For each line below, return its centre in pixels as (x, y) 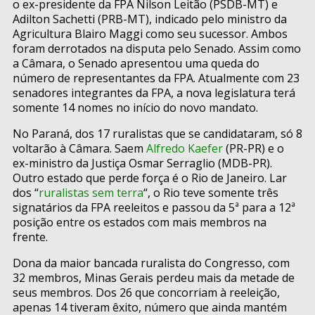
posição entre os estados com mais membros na (140, 223)
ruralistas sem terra (91, 193)
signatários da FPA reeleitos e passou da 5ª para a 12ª (154, 208)
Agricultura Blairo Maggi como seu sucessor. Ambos (150, 34)
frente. (30, 237)
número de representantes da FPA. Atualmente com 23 (156, 78)
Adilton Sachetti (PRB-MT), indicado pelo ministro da (150, 19)
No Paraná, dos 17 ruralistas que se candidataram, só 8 (157, 134)
